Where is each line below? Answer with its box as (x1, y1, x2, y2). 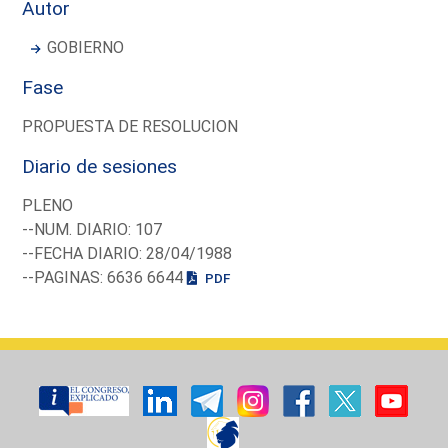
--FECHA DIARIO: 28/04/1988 (22, 243, 233, 263)
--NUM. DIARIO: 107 (22, 219, 163, 239)
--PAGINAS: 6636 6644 (22, 267, 188, 287)
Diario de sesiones (22, 154, 178, 178)
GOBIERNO (47, 37, 125, 57)
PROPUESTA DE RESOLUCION (22, 116, 239, 136)
